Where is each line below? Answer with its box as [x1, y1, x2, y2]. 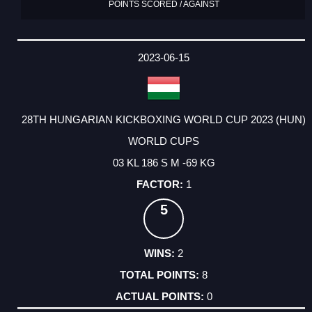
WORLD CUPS [128, 134, 199, 147]
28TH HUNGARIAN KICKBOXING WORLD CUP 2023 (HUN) [22, 113, 306, 125]
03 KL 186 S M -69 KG [112, 156, 215, 169]
